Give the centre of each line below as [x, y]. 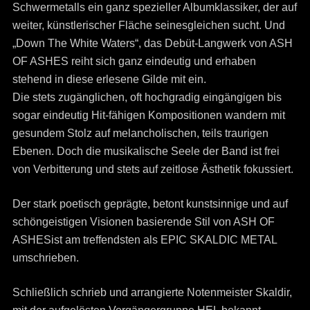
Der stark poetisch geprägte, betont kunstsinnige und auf [150, 204]
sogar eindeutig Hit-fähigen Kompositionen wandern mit [148, 116]
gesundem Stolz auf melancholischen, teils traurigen [140, 134]
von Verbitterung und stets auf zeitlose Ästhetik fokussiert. [153, 170]
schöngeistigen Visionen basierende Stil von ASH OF [143, 222]
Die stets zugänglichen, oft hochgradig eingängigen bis [147, 98]
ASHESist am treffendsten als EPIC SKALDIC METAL [144, 240]
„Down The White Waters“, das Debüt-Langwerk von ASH [152, 44]
